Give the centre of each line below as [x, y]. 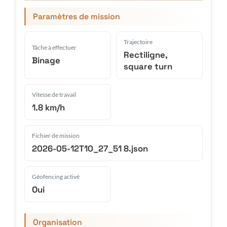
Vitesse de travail [54, 94]
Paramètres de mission [77, 16]
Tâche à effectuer [54, 48]
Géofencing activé [56, 176]
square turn [148, 66]
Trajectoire [138, 42]
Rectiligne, [145, 54]
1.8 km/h [48, 107]
